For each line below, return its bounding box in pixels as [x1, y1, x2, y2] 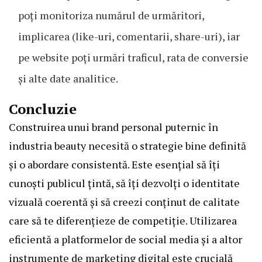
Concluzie [9, 99, 77, 119]
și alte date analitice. [18, 71, 118, 86]
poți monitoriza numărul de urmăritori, [18, 8, 204, 23]
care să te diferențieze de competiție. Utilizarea [9, 213, 237, 228]
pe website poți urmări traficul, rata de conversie [18, 50, 249, 65]
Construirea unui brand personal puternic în [9, 120, 218, 135]
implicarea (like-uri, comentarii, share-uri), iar [18, 29, 240, 44]
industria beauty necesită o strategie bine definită [9, 139, 246, 153]
